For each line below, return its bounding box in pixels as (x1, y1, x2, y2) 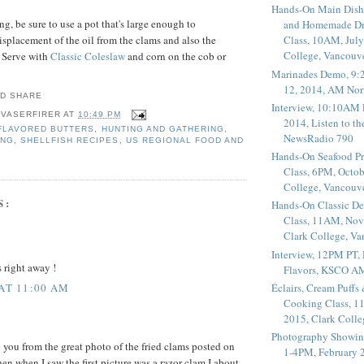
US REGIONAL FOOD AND (125, 135, 244, 145)
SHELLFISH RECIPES (20, 135, 119, 145)
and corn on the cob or (125, 49, 226, 64)
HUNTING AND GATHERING (101, 123, 224, 133)
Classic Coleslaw (50, 49, 125, 64)
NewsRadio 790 (284, 130, 353, 145)
